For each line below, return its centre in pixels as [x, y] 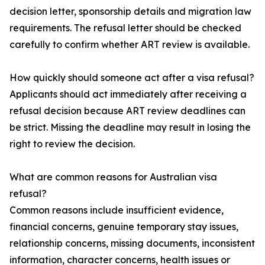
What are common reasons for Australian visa [113, 177]
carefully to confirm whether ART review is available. [130, 45]
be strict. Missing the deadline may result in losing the [130, 127]
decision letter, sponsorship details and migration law [130, 12]
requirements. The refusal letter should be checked [125, 28]
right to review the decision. [72, 144]
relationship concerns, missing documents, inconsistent [132, 243]
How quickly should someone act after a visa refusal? [132, 78]
